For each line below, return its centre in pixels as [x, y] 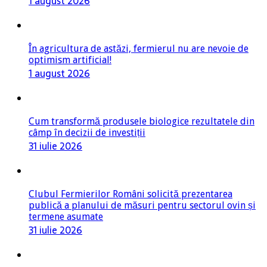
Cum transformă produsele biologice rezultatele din [142, 122]
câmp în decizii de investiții [87, 133]
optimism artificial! [70, 60]
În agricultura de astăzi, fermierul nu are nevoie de [139, 49]
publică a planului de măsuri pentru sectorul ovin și [142, 206]
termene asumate [66, 217]
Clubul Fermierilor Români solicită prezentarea [131, 194]
